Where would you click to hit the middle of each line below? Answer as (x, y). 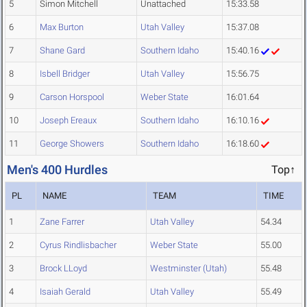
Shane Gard (62, 51)
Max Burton (62, 27)
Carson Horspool (72, 97)
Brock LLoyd (63, 269)
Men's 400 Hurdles (57, 170)
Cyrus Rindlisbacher (78, 245)
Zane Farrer (62, 222)
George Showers (72, 144)
